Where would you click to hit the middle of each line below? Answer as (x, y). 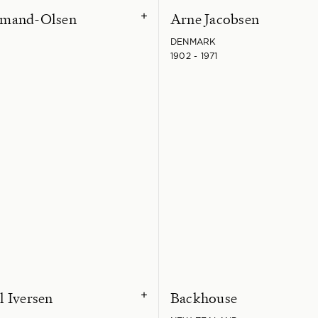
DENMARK (193, 42)
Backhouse (204, 298)
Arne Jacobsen (215, 19)
